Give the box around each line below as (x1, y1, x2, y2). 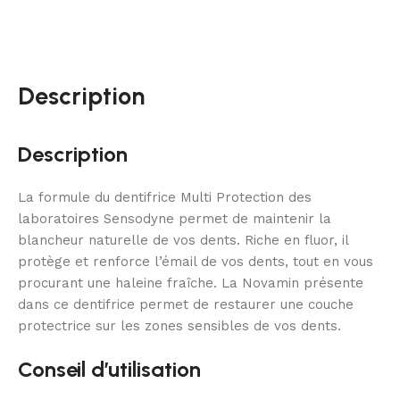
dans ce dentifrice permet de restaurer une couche (18, 296, 354, 313)
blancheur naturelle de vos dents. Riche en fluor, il (18, 232, 348, 249)
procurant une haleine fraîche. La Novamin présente (18, 275, 363, 292)
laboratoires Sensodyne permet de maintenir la (18, 211, 331, 228)
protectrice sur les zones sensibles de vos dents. (18, 318, 341, 335)
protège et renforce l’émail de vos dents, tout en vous (18, 254, 373, 271)
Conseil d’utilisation (18, 356, 201, 383)
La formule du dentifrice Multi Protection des (18, 189, 312, 206)
